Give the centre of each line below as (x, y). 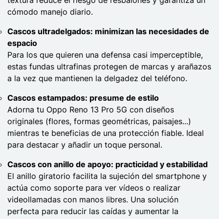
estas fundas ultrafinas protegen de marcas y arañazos (109, 66)
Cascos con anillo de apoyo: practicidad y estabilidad (108, 164)
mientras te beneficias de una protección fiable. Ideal (106, 133)
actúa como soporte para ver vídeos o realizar (94, 187)
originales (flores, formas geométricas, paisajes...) (99, 121)
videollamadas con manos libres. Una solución (93, 199)
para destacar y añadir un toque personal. (85, 144)
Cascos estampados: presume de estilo (83, 98)
